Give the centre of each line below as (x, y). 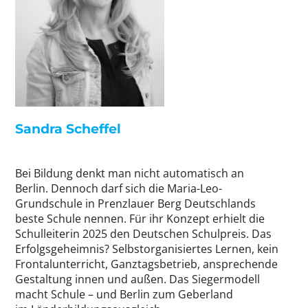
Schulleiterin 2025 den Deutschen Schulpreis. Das (143, 233)
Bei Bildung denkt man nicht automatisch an (130, 173)
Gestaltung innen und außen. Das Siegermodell (137, 279)
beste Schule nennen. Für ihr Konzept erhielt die (140, 218)
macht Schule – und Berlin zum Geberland (124, 294)
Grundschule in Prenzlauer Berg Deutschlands (135, 203)
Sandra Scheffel (68, 128)
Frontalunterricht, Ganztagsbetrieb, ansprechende (146, 264)
